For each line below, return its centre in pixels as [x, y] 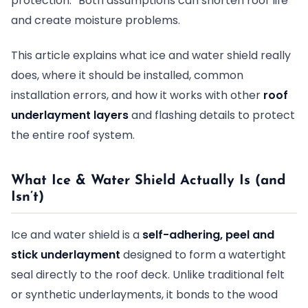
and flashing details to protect [212, 115]
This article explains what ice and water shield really [151, 55]
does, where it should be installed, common [127, 75]
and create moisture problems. [96, 20]
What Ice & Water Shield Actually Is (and [148, 181]
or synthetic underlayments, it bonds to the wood [144, 295]
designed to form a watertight [203, 255]
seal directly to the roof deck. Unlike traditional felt [148, 275]
